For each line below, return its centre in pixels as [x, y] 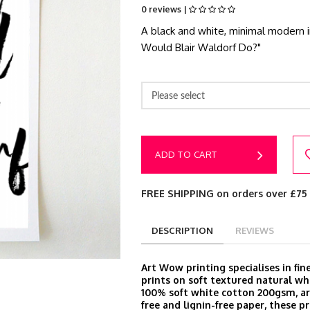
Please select [178, 95]
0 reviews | [165, 9]
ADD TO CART [186, 154]
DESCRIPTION [182, 230]
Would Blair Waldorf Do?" [201, 47]
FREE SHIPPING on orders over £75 [224, 193]
